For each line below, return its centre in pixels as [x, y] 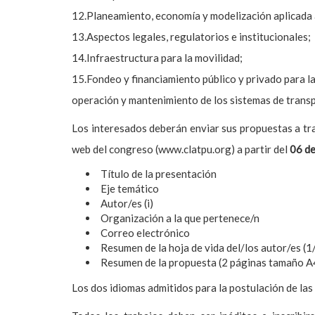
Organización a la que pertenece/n [180, 218]
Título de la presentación [159, 174]
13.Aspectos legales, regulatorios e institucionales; [191, 37]
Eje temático [130, 188]
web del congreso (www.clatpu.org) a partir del [181, 149]
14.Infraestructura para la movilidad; [157, 58]
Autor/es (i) [127, 203]
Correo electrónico [145, 233]
